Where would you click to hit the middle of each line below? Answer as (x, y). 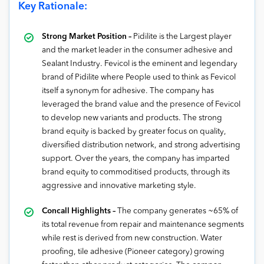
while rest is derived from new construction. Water (132, 238)
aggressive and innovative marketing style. (119, 186)
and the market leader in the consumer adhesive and (137, 50)
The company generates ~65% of (178, 211)
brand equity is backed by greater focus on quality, (134, 131)
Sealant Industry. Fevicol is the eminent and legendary (140, 64)
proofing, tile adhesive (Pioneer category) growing (133, 252)
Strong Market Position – (88, 37)
